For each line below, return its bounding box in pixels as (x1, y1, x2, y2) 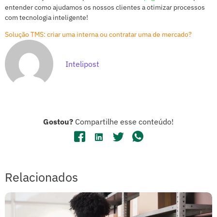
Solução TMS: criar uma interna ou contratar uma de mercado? (5, 30, 192, 39)
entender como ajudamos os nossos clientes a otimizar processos (5, 3, 205, 12)
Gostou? (43, 117, 73, 127)
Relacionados (5, 169, 78, 186)
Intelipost (65, 59, 99, 69)
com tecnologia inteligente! (5, 13, 90, 22)
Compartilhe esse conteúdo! (73, 117, 174, 127)
